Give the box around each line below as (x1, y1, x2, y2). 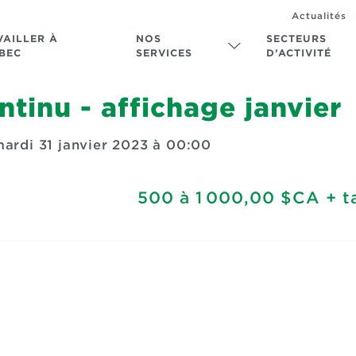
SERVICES (135, 47, 192, 59)
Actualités (292, 10, 346, 21)
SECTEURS (265, 33, 327, 44)
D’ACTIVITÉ (265, 47, 331, 59)
